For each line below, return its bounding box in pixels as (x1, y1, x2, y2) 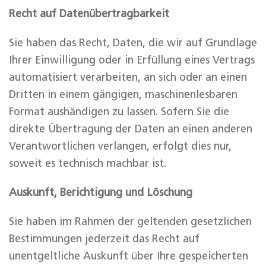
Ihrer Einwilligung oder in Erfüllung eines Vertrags (9, 55, 255, 66)
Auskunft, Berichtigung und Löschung (9, 188, 192, 198)
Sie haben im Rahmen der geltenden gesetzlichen (9, 217, 252, 227)
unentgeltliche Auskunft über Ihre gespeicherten (9, 251, 248, 262)
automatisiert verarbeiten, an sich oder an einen (9, 72, 247, 83)
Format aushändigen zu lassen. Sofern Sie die (9, 107, 229, 118)
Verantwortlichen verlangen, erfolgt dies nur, (9, 141, 232, 152)
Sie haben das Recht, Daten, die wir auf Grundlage (9, 38, 257, 49)
